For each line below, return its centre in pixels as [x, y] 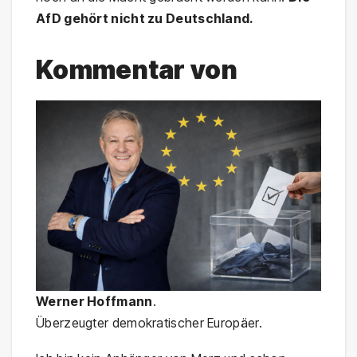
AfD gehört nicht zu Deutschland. [145, 18]
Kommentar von [137, 70]
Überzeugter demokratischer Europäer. [149, 322]
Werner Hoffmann [94, 301]
